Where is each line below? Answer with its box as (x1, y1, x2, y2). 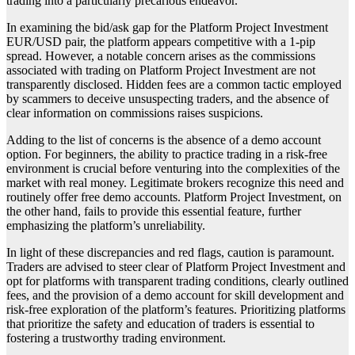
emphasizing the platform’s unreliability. (6, 218, 205, 232)
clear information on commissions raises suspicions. (6, 105, 263, 120)
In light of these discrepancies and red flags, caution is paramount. (6, 245, 334, 259)
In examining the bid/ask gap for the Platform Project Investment (6, 20, 328, 34)
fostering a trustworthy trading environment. (6, 330, 226, 345)
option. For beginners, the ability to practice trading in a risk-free (6, 147, 327, 161)
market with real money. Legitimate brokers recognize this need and (6, 175, 344, 189)
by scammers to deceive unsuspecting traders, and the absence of (6, 91, 329, 105)
